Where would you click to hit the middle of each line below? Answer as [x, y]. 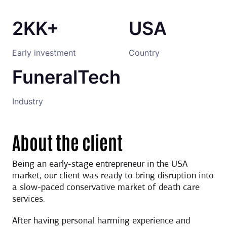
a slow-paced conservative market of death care [106, 188]
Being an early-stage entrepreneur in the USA [100, 165]
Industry [28, 101]
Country [144, 53]
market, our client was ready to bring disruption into [113, 176]
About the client [67, 142]
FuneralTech [66, 77]
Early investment [44, 53]
